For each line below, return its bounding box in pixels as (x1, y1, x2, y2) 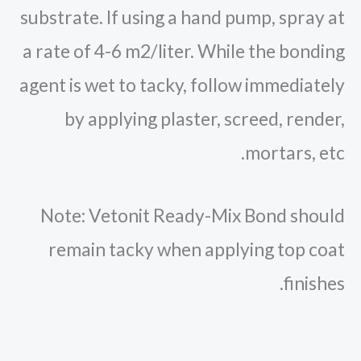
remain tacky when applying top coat (48, 238, 345, 261)
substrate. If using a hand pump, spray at (20, 5, 345, 28)
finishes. (284, 272, 345, 295)
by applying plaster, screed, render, (64, 106, 345, 130)
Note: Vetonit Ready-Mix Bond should (40, 204, 345, 227)
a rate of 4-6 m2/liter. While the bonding (23, 39, 345, 62)
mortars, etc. (245, 140, 345, 164)
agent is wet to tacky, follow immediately (19, 73, 345, 96)
